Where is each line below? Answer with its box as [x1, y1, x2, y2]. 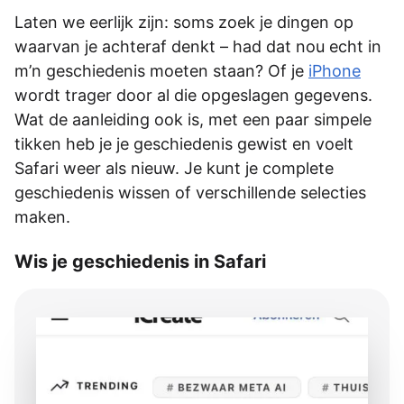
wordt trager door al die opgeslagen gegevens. [14, 85, 372, 105]
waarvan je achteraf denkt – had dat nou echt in [14, 36, 381, 56]
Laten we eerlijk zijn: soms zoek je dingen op [14, 12, 353, 32]
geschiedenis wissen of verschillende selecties [14, 182, 366, 202]
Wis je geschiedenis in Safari [14, 250, 266, 272]
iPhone [308, 60, 361, 80]
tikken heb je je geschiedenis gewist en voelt [14, 133, 353, 153]
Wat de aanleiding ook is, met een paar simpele [14, 109, 372, 129]
